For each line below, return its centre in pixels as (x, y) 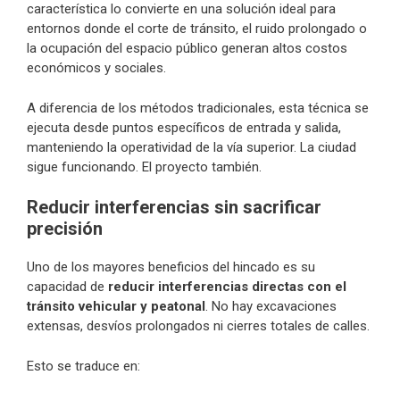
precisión (65, 229)
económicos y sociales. (96, 68)
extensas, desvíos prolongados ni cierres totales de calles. (198, 326)
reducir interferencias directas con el (227, 287)
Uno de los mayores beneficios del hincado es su (171, 267)
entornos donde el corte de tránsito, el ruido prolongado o (197, 29)
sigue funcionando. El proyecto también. (144, 167)
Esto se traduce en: (83, 366)
